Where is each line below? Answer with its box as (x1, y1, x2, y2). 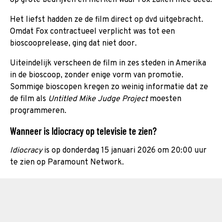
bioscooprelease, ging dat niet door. (10, 38, 137, 49)
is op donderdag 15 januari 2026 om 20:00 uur (42, 145, 207, 156)
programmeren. (10, 106, 66, 116)
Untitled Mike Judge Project (48, 94, 150, 104)
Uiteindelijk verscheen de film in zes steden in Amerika (10, 58, 206, 68)
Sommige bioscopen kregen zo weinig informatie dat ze (10, 82, 208, 92)
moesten (150, 94, 181, 104)
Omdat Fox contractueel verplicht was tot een (10, 26, 175, 37)
